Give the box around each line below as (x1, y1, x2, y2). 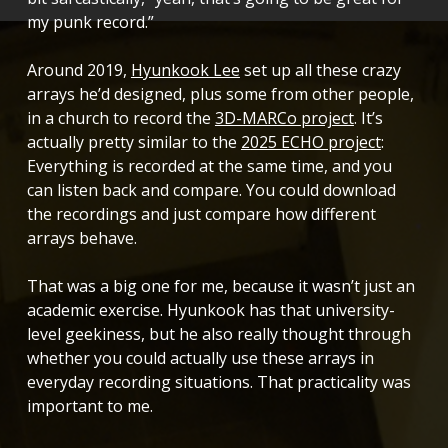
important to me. (26, 395, 153, 418)
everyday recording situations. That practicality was (26, 371, 411, 394)
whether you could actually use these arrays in (26, 347, 374, 370)
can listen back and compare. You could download (26, 179, 396, 202)
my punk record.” (26, 11, 154, 34)
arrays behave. (26, 227, 141, 250)
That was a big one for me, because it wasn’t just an (26, 275, 415, 298)
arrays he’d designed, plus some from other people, (26, 83, 414, 106)
